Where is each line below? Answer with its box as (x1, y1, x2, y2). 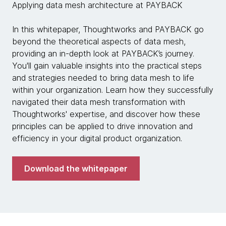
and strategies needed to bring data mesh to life (12, 73, 194, 83)
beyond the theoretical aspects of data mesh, (12, 36, 186, 47)
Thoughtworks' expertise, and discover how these (12, 109, 200, 120)
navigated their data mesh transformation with (12, 97, 185, 107)
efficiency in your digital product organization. (12, 133, 182, 144)
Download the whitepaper (24, 163, 128, 174)
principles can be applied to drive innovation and (12, 121, 193, 132)
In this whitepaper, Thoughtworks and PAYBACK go (12, 24, 204, 35)
